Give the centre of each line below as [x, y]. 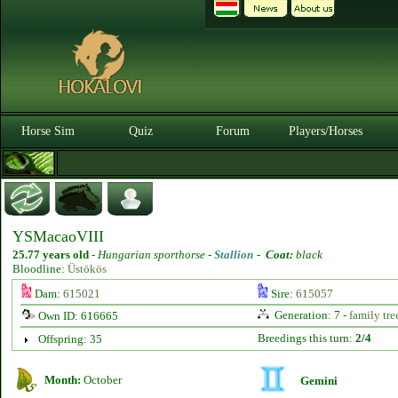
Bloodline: [40, 269]
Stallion [234, 255]
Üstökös [87, 269]
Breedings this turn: [306, 338]
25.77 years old [51, 255]
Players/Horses [325, 131]
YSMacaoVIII [58, 236]
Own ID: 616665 [76, 316]
